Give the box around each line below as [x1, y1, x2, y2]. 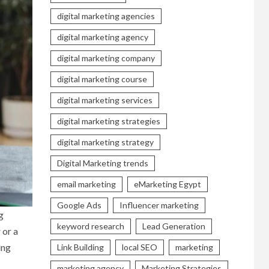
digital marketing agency [56, 31, 148, 42]
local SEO [121, 241, 157, 252]
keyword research [56, 220, 124, 231]
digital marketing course [56, 73, 147, 84]
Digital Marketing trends [56, 157, 148, 168]
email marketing [56, 178, 116, 189]
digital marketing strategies [56, 115, 160, 126]
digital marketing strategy [56, 136, 154, 147]
